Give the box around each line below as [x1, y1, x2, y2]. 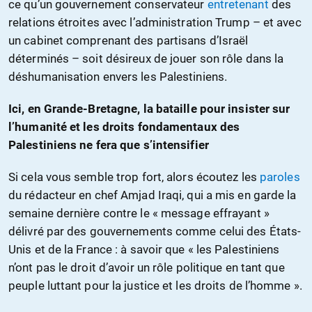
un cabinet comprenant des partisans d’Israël [8, 33, 249, 47]
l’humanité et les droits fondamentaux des [8, 119, 240, 134]
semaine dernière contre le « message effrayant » [8, 205, 270, 220]
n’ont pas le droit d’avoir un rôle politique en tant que [8, 260, 285, 274]
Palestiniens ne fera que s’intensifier [8, 137, 209, 152]
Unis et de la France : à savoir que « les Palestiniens [8, 242, 280, 256]
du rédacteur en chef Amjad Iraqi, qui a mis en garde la [8, 187, 297, 202]
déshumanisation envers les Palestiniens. [8, 69, 228, 84]
